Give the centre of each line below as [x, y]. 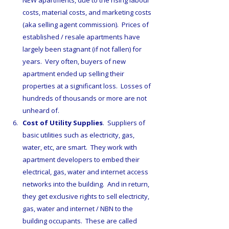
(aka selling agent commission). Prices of [86, 25]
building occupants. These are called [81, 221]
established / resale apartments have [82, 37]
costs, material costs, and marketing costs [88, 13]
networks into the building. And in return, [87, 184]
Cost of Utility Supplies [63, 123]
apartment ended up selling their [74, 74]
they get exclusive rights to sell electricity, [87, 197]
